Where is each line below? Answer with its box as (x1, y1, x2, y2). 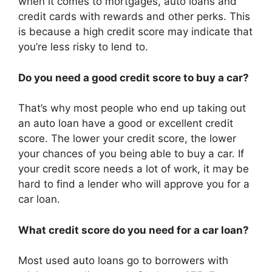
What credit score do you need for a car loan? (18, 223, 249, 236)
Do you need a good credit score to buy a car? (18, 71, 249, 84)
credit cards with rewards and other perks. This (18, 10, 250, 22)
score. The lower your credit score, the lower (18, 132, 236, 144)
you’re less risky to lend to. (18, 41, 148, 53)
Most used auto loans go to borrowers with (18, 254, 228, 267)
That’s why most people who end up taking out (18, 102, 246, 114)
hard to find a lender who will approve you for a (18, 178, 250, 190)
